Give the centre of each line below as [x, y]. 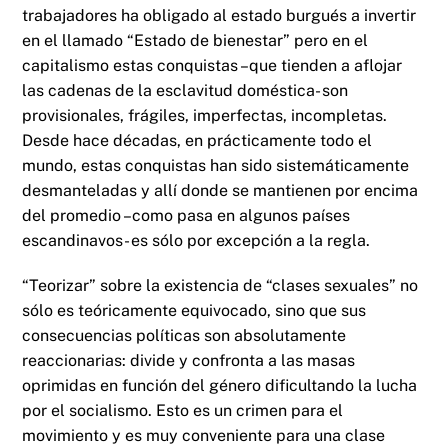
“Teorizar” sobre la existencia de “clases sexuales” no [220, 286]
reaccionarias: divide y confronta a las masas [189, 361]
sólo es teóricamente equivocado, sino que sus [194, 311]
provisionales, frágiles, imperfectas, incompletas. [205, 115]
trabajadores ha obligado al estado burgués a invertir [219, 15]
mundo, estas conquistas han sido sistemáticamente [216, 165]
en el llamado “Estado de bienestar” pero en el [195, 40]
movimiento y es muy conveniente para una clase [204, 436]
